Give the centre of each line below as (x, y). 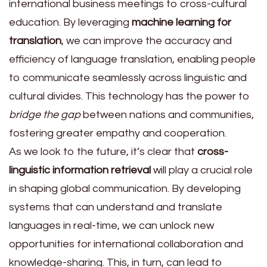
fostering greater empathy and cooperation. (118, 133)
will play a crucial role (202, 170)
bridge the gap (45, 115)
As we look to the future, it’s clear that (103, 152)
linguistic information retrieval (80, 170)
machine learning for (181, 23)
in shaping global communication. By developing (125, 189)
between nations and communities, (167, 115)
